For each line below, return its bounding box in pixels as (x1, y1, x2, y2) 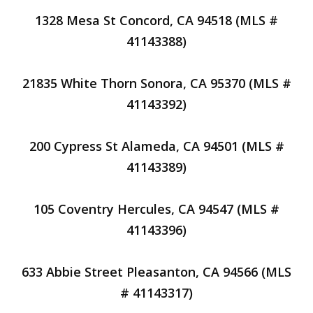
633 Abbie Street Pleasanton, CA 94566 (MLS (22, 263, 291, 280)
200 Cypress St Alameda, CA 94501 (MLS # (29, 138, 284, 154)
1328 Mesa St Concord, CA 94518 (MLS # (35, 12, 278, 29)
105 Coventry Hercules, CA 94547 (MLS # (34, 201, 279, 217)
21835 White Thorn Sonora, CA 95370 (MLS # (22, 75, 291, 92)
